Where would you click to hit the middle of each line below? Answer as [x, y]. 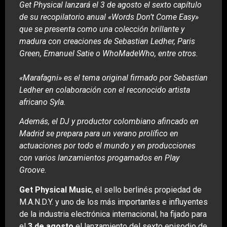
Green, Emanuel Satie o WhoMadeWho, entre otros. [110, 53]
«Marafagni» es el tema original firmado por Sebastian [113, 78]
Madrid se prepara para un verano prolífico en [99, 134]
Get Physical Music [55, 190]
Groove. [33, 170]
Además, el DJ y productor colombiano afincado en [109, 122]
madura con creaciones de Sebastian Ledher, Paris [107, 41]
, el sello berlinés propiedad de [147, 190]
